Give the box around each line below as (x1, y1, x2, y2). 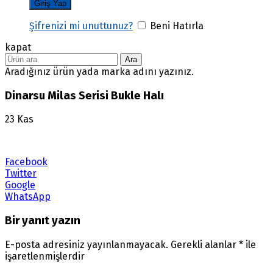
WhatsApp (5, 191, 51, 203)
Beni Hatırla (147, 19, 204, 32)
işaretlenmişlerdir (5, 250, 85, 262)
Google (5, 179, 35, 191)
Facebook (5, 156, 48, 168)
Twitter (5, 168, 37, 180)
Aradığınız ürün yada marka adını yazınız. (5, 65, 194, 77)
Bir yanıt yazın (5, 214, 80, 228)
